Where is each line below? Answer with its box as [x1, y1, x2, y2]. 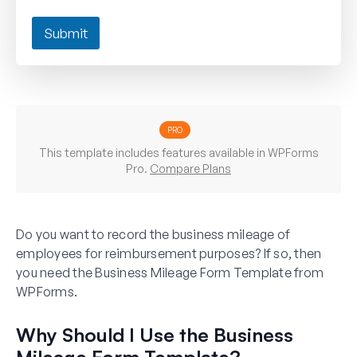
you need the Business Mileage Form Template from [16, 264, 324, 280]
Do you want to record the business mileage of [16, 226, 291, 242]
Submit [44, 24, 88, 41]
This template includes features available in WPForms [38, 145, 319, 159]
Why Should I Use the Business [16, 322, 293, 347]
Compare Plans [150, 161, 231, 175]
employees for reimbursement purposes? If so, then [16, 245, 322, 261]
